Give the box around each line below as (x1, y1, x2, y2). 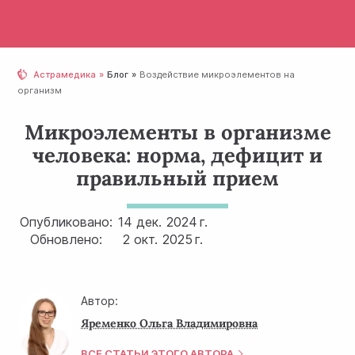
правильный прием (76, 165, 279, 191)
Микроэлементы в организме (24, 119, 331, 145)
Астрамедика (33, 69, 97, 80)
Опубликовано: (20, 214, 113, 230)
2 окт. (123, 231, 158, 247)
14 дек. (118, 214, 162, 230)
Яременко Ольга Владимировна (81, 315, 258, 330)
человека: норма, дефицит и (32, 142, 323, 168)
